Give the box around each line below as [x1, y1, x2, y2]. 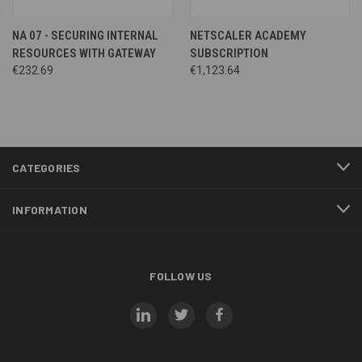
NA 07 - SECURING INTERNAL [12, 27, 158, 43]
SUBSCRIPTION [189, 45, 268, 61]
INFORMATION [12, 202, 87, 217]
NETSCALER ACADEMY [189, 27, 306, 43]
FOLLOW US [149, 268, 213, 283]
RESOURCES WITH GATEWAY [12, 45, 156, 61]
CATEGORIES [12, 160, 81, 175]
